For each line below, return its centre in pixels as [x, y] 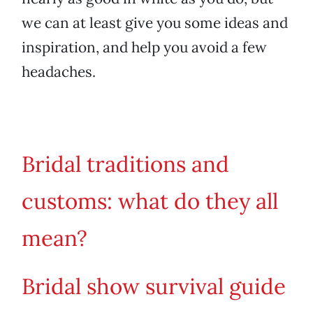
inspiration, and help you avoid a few [144, 48]
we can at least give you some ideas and [155, 23]
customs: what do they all [150, 202]
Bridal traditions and [125, 165]
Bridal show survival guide [154, 287]
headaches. [59, 72]
